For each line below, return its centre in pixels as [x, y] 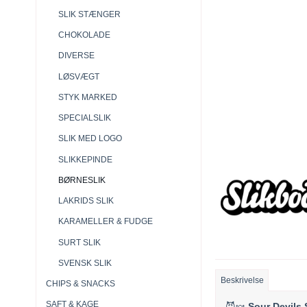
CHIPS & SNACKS [81, 284]
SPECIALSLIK [84, 118]
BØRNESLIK [82, 180]
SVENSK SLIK [85, 263]
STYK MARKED [87, 97]
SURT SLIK [79, 242]
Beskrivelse [242, 281]
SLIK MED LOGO [90, 139]
